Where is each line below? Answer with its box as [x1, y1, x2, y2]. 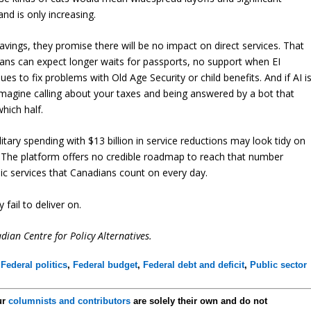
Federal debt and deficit [143, 260, 245, 271]
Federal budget [73, 260, 138, 271]
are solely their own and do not [131, 296, 268, 307]
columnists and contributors [8, 296, 131, 307]
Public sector [250, 260, 308, 271]
